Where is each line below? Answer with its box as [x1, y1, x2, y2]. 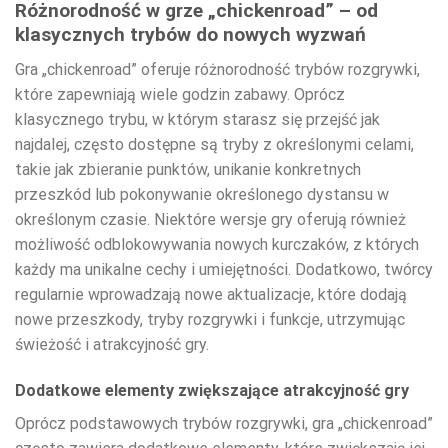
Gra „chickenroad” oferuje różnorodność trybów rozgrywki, [15, 59, 420, 79]
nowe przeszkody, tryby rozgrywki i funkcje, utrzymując [15, 309, 405, 329]
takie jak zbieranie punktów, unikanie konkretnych [15, 159, 361, 179]
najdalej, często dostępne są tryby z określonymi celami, [15, 134, 414, 154]
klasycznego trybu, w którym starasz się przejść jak [15, 109, 380, 129]
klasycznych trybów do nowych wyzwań [15, 23, 366, 47]
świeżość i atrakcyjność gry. [15, 334, 209, 354]
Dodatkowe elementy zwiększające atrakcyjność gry [15, 380, 409, 400]
